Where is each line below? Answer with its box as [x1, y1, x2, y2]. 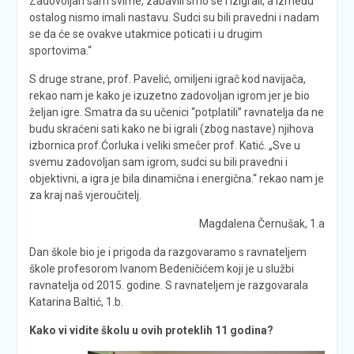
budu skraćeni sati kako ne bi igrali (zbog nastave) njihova [28, 122, 314, 135]
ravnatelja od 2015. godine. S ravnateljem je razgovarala [28, 278, 308, 292]
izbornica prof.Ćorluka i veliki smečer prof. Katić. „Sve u [28, 138, 300, 152]
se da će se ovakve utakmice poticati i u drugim [28, 27, 262, 40]
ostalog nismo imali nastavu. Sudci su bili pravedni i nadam [28, 10, 319, 24]
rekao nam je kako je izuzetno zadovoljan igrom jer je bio [28, 88, 310, 102]
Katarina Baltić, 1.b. [28, 295, 123, 308]
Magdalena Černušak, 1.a [199, 217, 326, 230]
